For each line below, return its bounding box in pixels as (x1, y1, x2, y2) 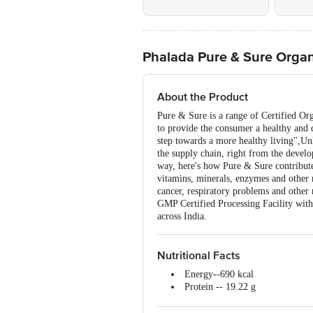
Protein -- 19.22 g (184, 282, 256, 292)
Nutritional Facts (157, 249, 240, 263)
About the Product (157, 90, 248, 104)
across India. (157, 211, 207, 221)
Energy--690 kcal (184, 269, 254, 279)
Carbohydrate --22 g (184, 294, 265, 305)
